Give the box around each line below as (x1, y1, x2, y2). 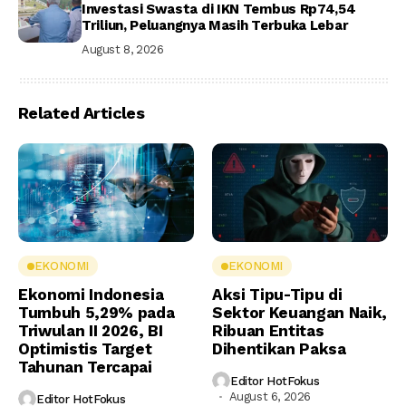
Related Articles (18, 103, 145, 123)
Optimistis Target (18, 340, 152, 359)
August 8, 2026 (82, 43, 164, 57)
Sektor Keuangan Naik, (212, 304, 387, 323)
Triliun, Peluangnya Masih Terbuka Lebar (82, 17, 349, 34)
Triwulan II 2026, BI (18, 322, 163, 341)
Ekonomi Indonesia (18, 285, 164, 304)
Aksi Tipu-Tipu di (212, 285, 343, 304)
